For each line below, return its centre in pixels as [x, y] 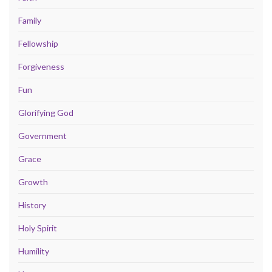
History [32, 205]
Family [30, 20]
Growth [33, 182]
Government [42, 135]
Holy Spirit [38, 228]
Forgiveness [41, 66]
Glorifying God [46, 112]
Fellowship [38, 43]
